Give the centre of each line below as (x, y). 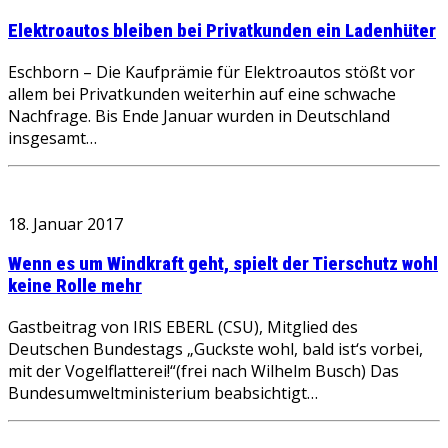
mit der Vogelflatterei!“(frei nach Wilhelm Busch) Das (203, 370)
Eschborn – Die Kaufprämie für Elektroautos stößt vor (211, 71)
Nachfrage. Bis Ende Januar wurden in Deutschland (199, 115)
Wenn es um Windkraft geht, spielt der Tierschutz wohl (223, 264)
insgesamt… (52, 137)
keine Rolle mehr (75, 286)
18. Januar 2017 (65, 223)
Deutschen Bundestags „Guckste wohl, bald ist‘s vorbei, (215, 348)
